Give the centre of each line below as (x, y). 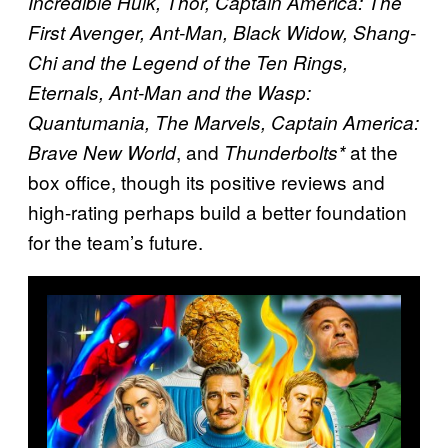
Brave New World (102, 151)
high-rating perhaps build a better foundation (217, 211)
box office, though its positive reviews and (206, 181)
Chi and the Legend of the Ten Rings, (188, 61)
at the (371, 151)
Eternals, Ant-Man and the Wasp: (169, 91)
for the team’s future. (115, 241)
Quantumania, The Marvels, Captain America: (223, 121)
